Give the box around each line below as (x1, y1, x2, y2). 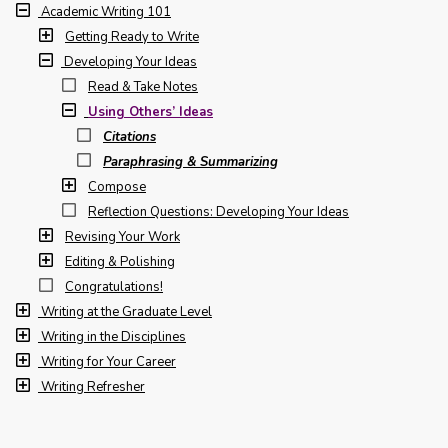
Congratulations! (65, 278, 163, 296)
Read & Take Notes (88, 78, 198, 96)
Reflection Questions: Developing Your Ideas (88, 203, 349, 221)
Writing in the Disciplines (41, 328, 186, 346)
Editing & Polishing (65, 253, 175, 271)
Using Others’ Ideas (88, 103, 213, 121)
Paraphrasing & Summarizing (103, 153, 278, 171)
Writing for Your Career (41, 353, 176, 371)
